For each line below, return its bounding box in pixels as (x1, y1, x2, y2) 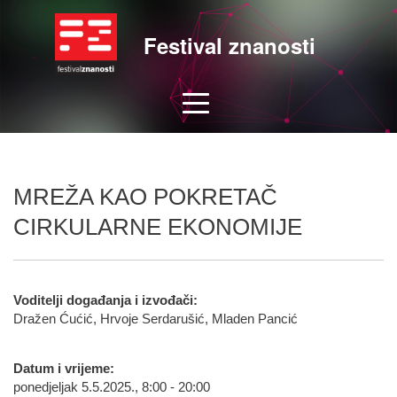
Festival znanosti (143, 30, 315, 60)
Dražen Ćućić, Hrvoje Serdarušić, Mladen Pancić (13, 312, 298, 326)
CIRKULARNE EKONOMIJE (13, 214, 302, 240)
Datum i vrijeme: (13, 362, 114, 376)
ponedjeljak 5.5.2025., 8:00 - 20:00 (13, 380, 210, 394)
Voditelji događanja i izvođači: (13, 293, 198, 307)
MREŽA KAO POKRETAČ (13, 183, 277, 210)
